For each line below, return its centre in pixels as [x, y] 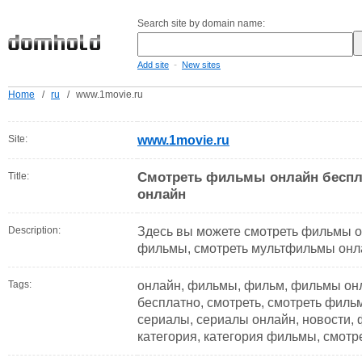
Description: [34, 230]
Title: [19, 176]
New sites [201, 65]
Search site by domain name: [201, 23]
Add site [153, 65]
